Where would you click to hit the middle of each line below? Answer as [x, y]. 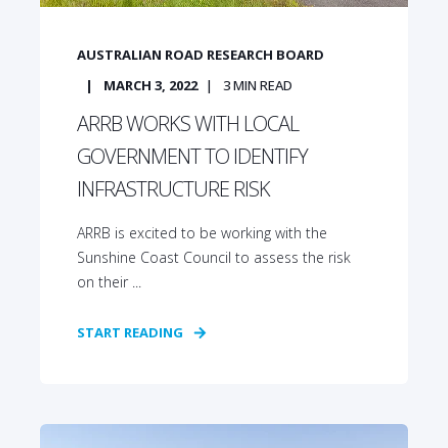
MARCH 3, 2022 [150, 85]
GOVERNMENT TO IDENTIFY [192, 156]
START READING [130, 332]
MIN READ [263, 85]
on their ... [109, 282]
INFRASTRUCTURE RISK [173, 189]
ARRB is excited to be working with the [202, 233]
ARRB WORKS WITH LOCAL [187, 123]
